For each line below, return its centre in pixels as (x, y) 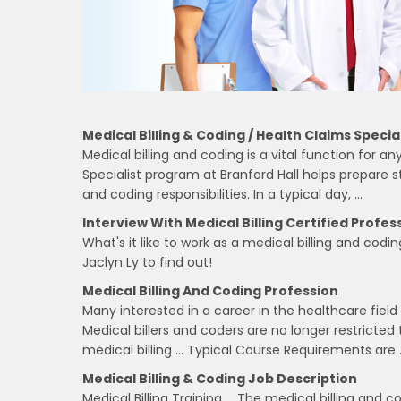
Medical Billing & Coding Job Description (220, 378)
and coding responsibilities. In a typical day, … (222, 194)
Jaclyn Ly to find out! (147, 262)
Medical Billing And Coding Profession (210, 290)
